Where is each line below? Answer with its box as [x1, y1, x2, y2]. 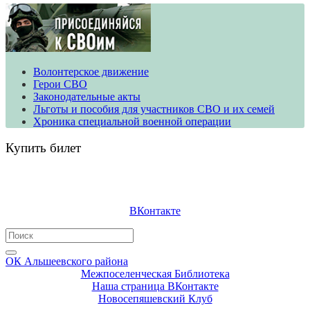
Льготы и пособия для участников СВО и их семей [33, 102, 275, 115]
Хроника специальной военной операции [33, 115, 231, 127]
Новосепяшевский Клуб [98, 293, 212, 305]
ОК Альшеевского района [6, 255, 128, 268]
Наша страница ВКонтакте [91, 280, 219, 293]
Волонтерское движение [33, 65, 149, 77]
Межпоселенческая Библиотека [80, 268, 230, 280]
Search [5, 228, 35, 240]
